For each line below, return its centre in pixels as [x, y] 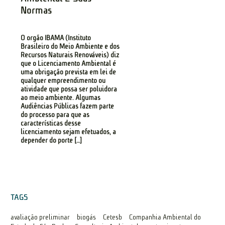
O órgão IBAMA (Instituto [56, 38]
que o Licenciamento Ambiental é [69, 64]
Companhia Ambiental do [165, 217]
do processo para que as [55, 115]
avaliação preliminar [40, 217]
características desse [51, 124]
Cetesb [113, 217]
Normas [36, 10]
